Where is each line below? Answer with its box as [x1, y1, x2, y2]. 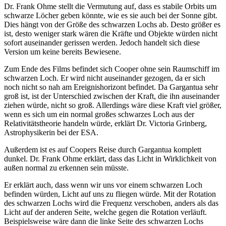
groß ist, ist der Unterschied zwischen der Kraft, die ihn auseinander [4, 92, 219, 101]
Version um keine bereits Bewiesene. [4, 47, 123, 56]
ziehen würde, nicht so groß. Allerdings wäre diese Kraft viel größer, [4, 101, 221, 110]
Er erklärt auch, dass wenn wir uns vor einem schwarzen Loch [4, 181, 202, 190]
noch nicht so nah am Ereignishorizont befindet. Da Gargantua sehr [4, 83, 218, 92]
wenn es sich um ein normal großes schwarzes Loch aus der [4, 110, 194, 119]
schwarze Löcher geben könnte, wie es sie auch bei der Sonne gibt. [4, 11, 217, 20]
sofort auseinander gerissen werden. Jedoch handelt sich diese [4, 38, 200, 47]
